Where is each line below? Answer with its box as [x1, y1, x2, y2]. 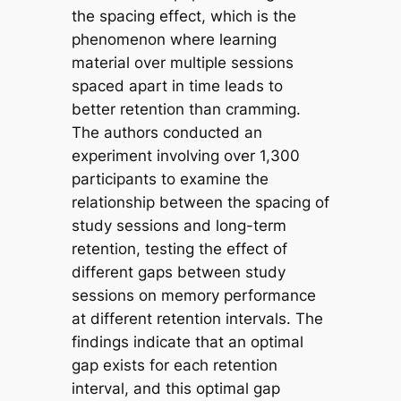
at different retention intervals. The [71, 309, 323, 328]
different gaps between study [71, 262, 286, 281]
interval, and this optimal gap [71, 379, 280, 397]
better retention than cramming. [71, 99, 301, 118]
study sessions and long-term [71, 216, 286, 235]
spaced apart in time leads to [71, 76, 283, 95]
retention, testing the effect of [71, 239, 287, 258]
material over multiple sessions [71, 53, 294, 72]
